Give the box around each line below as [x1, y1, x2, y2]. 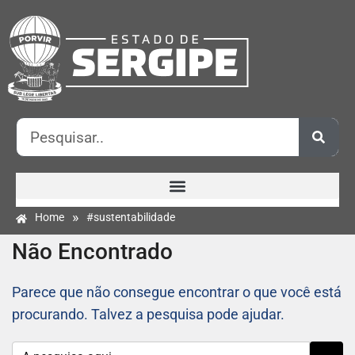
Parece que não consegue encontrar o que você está [12, 284, 342, 301]
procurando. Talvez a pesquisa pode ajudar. [12, 306, 284, 323]
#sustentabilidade [86, 211, 175, 224]
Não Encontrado [12, 239, 173, 265]
